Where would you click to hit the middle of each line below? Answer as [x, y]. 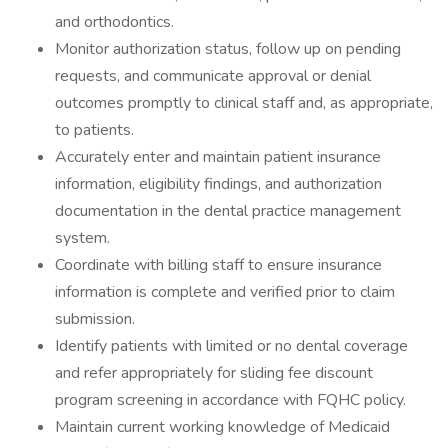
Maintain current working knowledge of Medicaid [222, 427]
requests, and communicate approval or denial [213, 76]
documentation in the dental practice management [228, 211]
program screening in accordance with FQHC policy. [230, 400]
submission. [95, 319]
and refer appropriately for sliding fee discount [214, 373]
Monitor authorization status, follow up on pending [228, 49]
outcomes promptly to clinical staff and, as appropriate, [244, 103]
